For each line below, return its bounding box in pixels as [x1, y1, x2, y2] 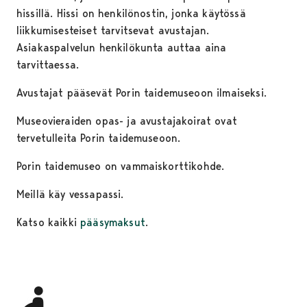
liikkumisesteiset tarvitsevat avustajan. [16, 24, 210, 38]
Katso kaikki [16, 216, 81, 230]
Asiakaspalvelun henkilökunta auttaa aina [16, 41, 227, 55]
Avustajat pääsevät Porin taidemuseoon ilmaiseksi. [16, 86, 270, 100]
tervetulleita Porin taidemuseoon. [16, 132, 184, 145]
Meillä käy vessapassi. [16, 188, 134, 201]
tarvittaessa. [16, 58, 83, 72]
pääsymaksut [80, 216, 145, 230]
